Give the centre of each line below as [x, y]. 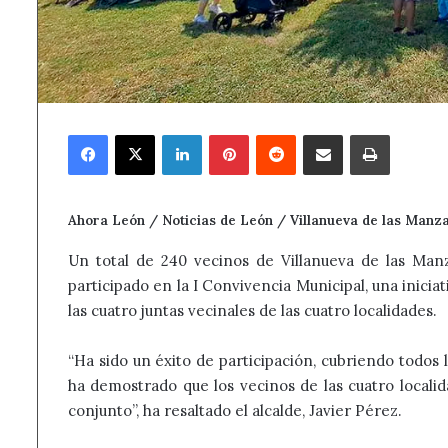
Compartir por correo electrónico [377, 134]
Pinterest [278, 134]
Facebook [136, 134]
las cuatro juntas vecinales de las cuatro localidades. [252, 310]
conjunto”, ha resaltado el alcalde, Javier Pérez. [235, 410]
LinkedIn [229, 134]
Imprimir [417, 134]
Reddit [315, 134]
